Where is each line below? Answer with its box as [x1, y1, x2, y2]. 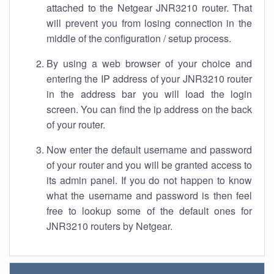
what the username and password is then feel [46, 188, 252, 202]
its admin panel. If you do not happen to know [46, 173, 252, 187]
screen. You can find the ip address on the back [46, 102, 252, 116]
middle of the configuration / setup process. [46, 31, 231, 45]
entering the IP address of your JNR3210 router [46, 72, 252, 86]
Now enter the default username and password [46, 143, 252, 157]
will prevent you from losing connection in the [46, 16, 252, 30]
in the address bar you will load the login [46, 87, 252, 101]
